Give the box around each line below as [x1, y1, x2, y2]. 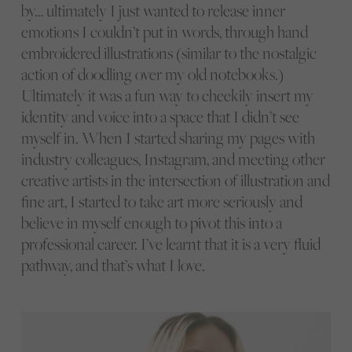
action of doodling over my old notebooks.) [20, 63, 284, 85]
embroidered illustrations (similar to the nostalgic [20, 42, 317, 64]
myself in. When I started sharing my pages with [20, 126, 315, 148]
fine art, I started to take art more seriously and [20, 190, 302, 212]
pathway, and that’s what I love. [20, 254, 205, 276]
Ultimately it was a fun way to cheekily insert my [20, 84, 313, 106]
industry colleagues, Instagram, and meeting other [20, 148, 325, 170]
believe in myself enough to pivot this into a [20, 211, 282, 233]
